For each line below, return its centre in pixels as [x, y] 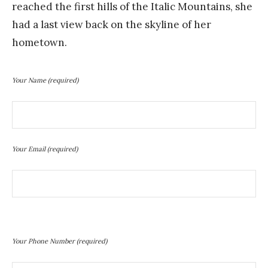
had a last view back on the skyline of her [112, 24]
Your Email [30, 149]
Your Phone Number [44, 241]
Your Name [30, 80]
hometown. [39, 42]
